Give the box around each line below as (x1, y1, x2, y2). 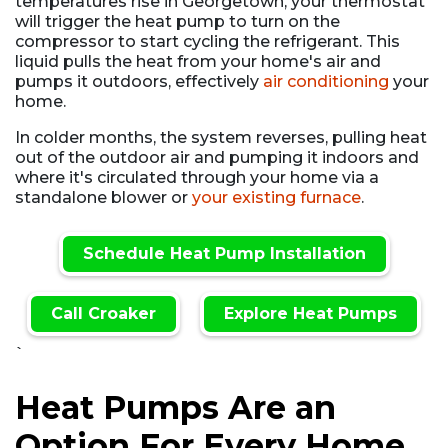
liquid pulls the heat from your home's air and (15, 51, 381, 71)
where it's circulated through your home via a (15, 167, 379, 187)
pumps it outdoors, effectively (15, 71, 263, 91)
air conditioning (263, 71, 389, 91)
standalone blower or (15, 187, 192, 207)
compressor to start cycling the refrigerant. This (15, 31, 400, 51)
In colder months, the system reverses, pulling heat (15, 127, 427, 147)
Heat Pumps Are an (15, 387, 336, 427)
